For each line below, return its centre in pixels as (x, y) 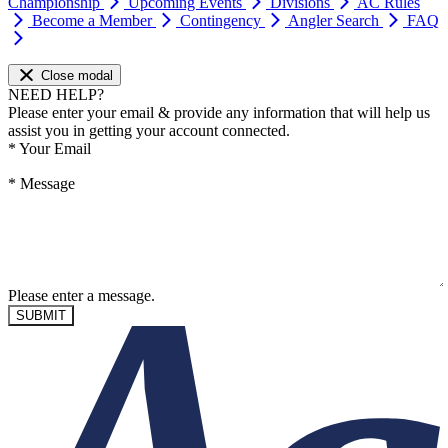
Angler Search (335, 21)
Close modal (76, 76)
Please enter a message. (81, 296)
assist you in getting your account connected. (149, 131)
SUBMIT (41, 316)
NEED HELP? (56, 95)
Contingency (222, 21)
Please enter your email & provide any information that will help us (219, 113)
